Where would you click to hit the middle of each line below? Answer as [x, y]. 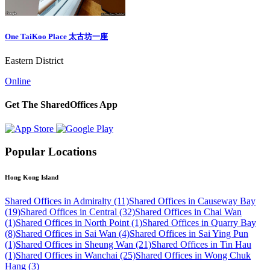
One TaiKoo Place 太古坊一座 [56, 36]
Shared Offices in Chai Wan [188, 212]
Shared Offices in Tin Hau [201, 245]
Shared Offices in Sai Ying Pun [189, 234]
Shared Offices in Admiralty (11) [67, 201]
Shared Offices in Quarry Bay [199, 223]
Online [18, 81]
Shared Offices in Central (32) [78, 212]
